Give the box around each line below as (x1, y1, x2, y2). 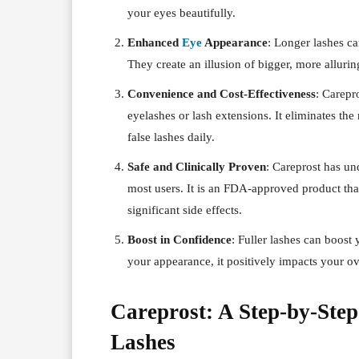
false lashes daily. (127, 130, 215, 143)
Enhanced (127, 35, 182, 49)
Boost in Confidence (127, 232, 232, 246)
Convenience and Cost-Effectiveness (127, 87, 316, 100)
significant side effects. (127, 203, 242, 216)
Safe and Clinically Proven (127, 159, 266, 173)
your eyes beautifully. (127, 6, 236, 19)
